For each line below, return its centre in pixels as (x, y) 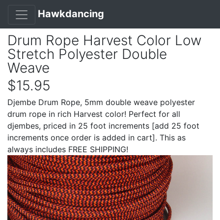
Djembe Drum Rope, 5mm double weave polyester (101, 102)
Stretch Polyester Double (87, 54)
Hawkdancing (71, 14)
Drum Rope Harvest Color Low (105, 40)
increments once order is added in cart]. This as (96, 137)
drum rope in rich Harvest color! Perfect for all (94, 114)
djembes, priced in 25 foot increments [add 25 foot (103, 125)
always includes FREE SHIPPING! (68, 149)
